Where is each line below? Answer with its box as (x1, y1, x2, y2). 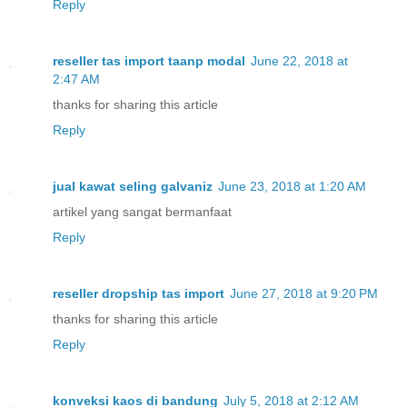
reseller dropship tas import (53, 285, 224, 301)
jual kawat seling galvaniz (53, 178, 213, 194)
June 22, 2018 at (251, 53, 348, 68)
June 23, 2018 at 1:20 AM (218, 178, 366, 194)
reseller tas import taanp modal (53, 53, 245, 68)
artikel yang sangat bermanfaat (53, 203, 232, 219)
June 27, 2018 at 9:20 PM (230, 285, 378, 301)
